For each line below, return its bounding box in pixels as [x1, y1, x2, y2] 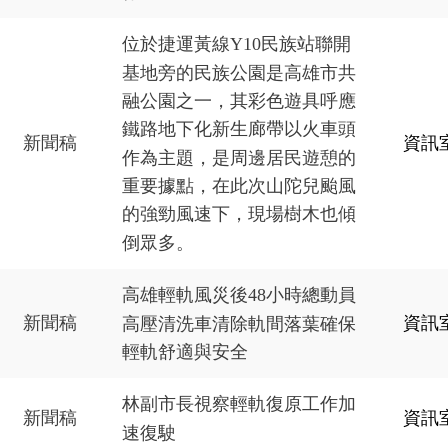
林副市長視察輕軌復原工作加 [121, 394, 356, 415]
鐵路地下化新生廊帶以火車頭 [121, 119, 356, 140]
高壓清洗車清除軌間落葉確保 [121, 313, 356, 334]
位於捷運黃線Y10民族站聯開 [121, 34, 351, 55]
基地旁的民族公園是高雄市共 [121, 62, 356, 83]
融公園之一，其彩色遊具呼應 [121, 91, 356, 112]
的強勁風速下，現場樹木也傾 [121, 204, 356, 225]
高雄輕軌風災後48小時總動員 [121, 285, 356, 306]
